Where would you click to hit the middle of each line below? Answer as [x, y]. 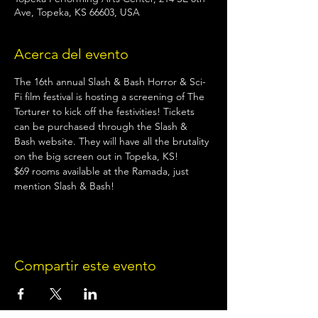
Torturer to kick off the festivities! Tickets [106, 111]
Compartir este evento [85, 265]
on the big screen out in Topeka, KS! [96, 156]
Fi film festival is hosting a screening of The [111, 96]
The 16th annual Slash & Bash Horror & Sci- [110, 81]
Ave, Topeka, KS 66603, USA [77, 12]
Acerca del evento [71, 54]
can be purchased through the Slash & [102, 126]
